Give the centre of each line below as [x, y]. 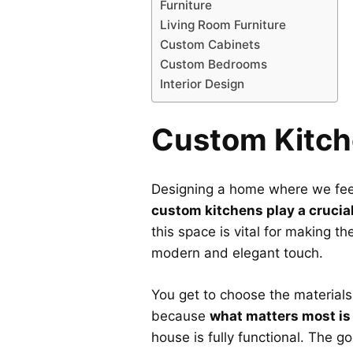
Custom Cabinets [210, 45]
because [180, 316]
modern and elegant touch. [237, 253]
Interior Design [202, 84]
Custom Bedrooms [214, 65]
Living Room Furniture [223, 25]
